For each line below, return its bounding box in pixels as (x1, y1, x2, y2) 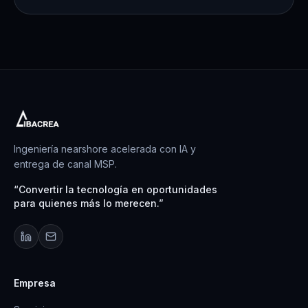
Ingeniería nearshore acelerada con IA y (14, 143, 196, 155)
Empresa (14, 277, 56, 289)
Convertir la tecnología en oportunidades (19, 184, 217, 195)
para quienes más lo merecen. (14, 197, 159, 209)
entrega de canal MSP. (14, 158, 117, 170)
